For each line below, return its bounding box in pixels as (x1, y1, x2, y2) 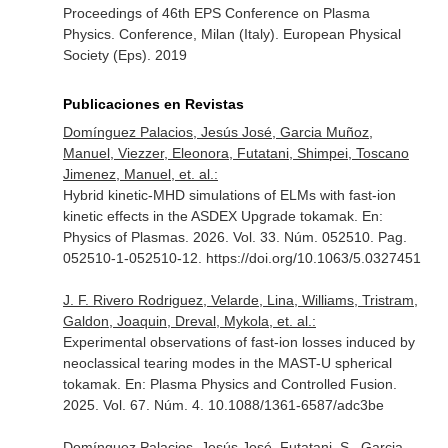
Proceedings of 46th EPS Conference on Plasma (62, 5, 370, 21)
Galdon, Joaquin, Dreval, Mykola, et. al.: (62, 313, 316, 329)
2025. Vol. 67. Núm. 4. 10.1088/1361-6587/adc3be (62, 397, 384, 413)
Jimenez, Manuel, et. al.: (62, 166, 218, 182)
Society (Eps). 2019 (62, 47, 187, 63)
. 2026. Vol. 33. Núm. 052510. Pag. (184, 229, 407, 245)
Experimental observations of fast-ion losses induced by (62, 334, 415, 350)
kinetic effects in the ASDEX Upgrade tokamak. (62, 208, 362, 224)
